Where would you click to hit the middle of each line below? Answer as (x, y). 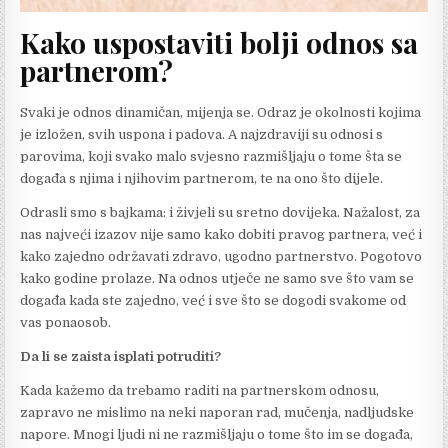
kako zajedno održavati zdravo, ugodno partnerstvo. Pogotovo (221, 256)
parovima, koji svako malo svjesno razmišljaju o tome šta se (211, 156)
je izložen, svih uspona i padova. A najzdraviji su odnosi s (202, 134)
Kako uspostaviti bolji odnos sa (219, 43)
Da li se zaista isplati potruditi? (121, 356)
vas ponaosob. (66, 322)
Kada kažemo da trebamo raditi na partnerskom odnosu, (200, 390)
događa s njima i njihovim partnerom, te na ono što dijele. (202, 178)
